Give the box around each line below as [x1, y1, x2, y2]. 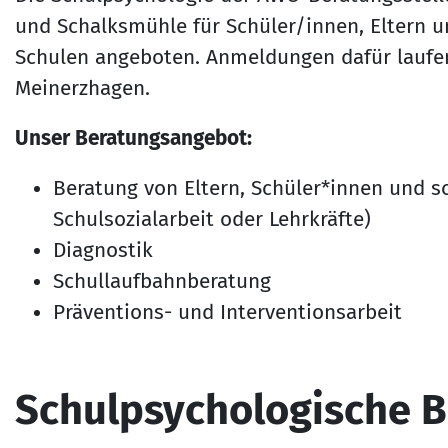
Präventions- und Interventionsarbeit [53, 300, 403, 326]
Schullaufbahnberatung [53, 269, 272, 295]
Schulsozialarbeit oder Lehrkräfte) [53, 207, 372, 233]
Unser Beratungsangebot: [14, 125, 252, 151]
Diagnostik [53, 238, 154, 264]
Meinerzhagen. [14, 75, 150, 101]
